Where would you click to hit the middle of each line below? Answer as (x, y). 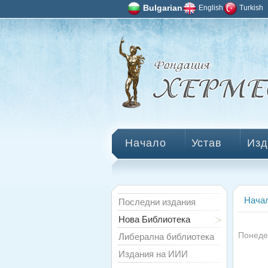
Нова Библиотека (154, 219)
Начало (146, 142)
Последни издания (157, 202)
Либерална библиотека (166, 236)
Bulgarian (163, 8)
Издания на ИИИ (153, 254)
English (211, 8)
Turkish (252, 8)
